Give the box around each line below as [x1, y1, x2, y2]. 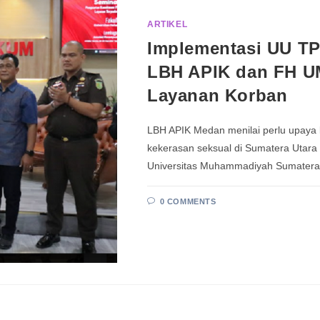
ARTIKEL [147, 19, 188, 29]
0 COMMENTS [159, 196, 216, 206]
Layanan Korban [147, 85, 288, 105]
